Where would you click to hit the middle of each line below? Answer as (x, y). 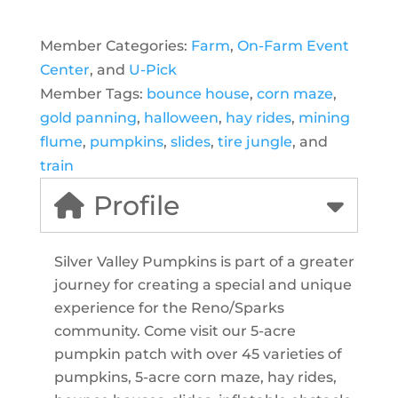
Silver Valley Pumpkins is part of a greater (205, 261)
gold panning (88, 117)
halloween (181, 117)
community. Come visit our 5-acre (175, 330)
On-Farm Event (293, 45)
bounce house (198, 93)
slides (190, 141)
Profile (136, 205)
